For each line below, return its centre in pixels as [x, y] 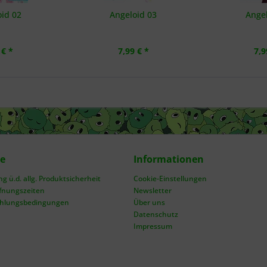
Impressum [153, 226]
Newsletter [153, 190]
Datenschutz [156, 214]
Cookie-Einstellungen [170, 178]
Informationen [169, 159]
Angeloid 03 [133, 15]
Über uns [149, 202]
